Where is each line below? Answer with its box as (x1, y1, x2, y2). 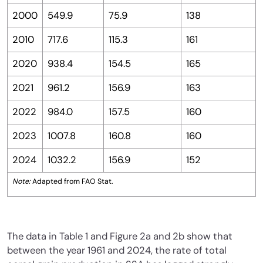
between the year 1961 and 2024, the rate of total (7, 244, 227, 257)
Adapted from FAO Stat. (31, 177, 113, 187)
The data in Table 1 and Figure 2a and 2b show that (7, 230, 232, 243)
